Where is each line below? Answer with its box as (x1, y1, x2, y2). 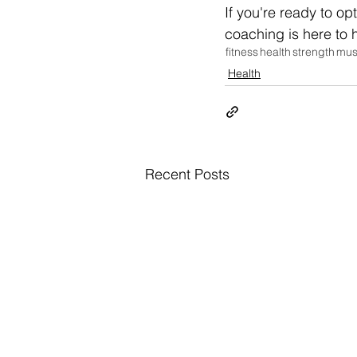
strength (292, 44, 335, 59)
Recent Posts (145, 164, 229, 183)
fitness (226, 44, 258, 59)
